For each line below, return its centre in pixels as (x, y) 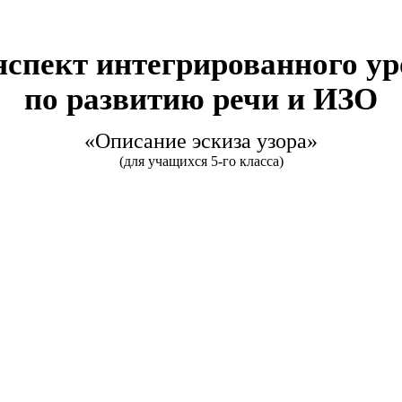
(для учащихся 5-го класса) (201, 162)
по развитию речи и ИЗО (201, 98)
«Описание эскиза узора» (201, 141)
